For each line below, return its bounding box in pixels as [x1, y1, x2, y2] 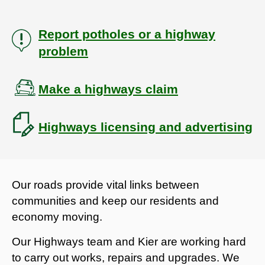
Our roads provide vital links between [12, 178, 199, 191]
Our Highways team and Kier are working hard [12, 235, 246, 248]
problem [38, 44, 88, 58]
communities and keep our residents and [12, 194, 219, 207]
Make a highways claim [38, 82, 178, 96]
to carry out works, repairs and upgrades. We [12, 251, 240, 264]
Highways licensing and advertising [38, 119, 253, 134]
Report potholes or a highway [38, 27, 215, 41]
